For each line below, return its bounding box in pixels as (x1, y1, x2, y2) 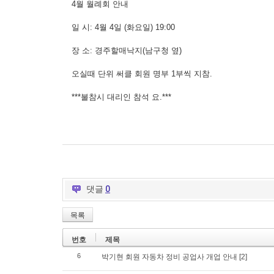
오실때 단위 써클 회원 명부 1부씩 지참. (72, 69, 212, 78)
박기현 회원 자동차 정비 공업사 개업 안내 (102, 253, 237, 261)
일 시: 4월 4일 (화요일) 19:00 (72, 23, 175, 32)
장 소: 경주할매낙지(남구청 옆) (72, 46, 182, 55)
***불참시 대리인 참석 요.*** (72, 92, 171, 102)
